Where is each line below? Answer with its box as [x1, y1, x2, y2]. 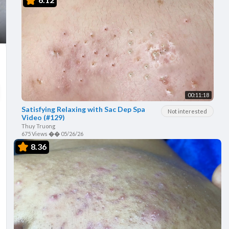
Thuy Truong [21, 122, 55, 129]
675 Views [21, 130, 48, 137]
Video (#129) [21, 112, 65, 122]
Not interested [168, 107, 207, 114]
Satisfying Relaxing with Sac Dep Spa [21, 104, 145, 113]
